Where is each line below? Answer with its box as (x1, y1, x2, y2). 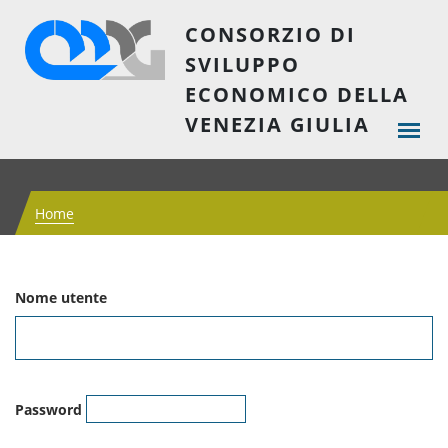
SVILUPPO (185, 51, 300, 78)
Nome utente (15, 288, 107, 307)
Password (15, 400, 82, 419)
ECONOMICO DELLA (185, 81, 409, 108)
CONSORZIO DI (185, 21, 356, 48)
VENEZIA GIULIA (185, 111, 370, 138)
